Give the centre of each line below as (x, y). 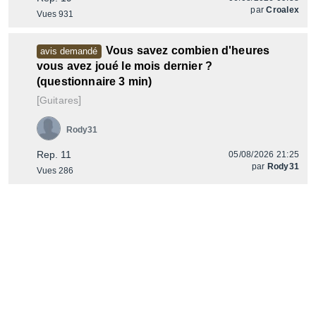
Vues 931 (55, 14)
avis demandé (69, 51)
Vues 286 (55, 171)
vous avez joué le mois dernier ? (125, 66)
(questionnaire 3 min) (95, 81)
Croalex (282, 10)
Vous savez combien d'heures (188, 50)
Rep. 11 (54, 154)
